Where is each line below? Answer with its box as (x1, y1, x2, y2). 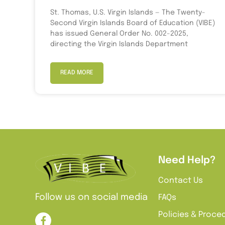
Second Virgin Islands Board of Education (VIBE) (50, 19, 215, 27)
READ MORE (60, 69, 93, 76)
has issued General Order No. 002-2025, (50, 30, 188, 37)
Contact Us (158, 176, 203, 185)
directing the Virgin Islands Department (50, 40, 188, 48)
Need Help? (158, 155, 215, 166)
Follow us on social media (35, 192, 148, 202)
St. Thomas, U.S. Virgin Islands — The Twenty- (50, 9, 205, 16)
